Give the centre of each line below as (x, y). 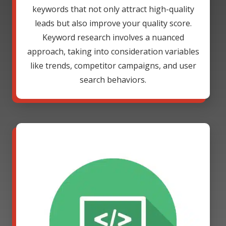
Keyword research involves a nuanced (113, 38)
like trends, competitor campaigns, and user (113, 66)
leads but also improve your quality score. (113, 23)
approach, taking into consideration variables (113, 52)
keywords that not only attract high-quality (113, 9)
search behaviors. (113, 80)
